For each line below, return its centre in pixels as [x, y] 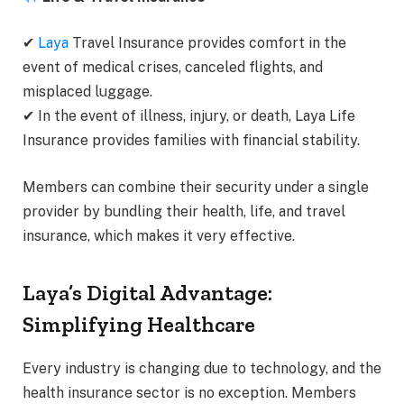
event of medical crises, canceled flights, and [173, 68]
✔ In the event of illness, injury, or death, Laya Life [189, 116]
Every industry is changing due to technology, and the [202, 368]
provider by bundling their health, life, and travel [184, 211]
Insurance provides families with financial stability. [191, 141]
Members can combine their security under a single [196, 187]
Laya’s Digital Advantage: [147, 293]
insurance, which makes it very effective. [159, 235]
